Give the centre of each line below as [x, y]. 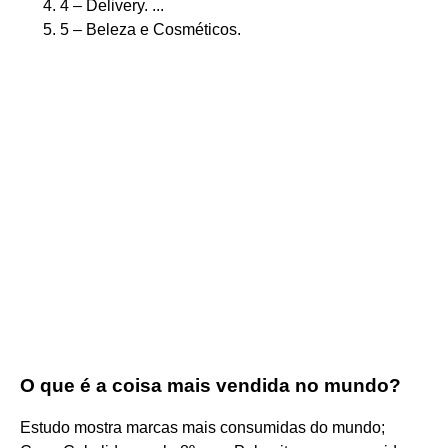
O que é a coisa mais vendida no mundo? [210, 385]
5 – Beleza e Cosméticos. [150, 29]
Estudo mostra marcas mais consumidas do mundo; [202, 427]
